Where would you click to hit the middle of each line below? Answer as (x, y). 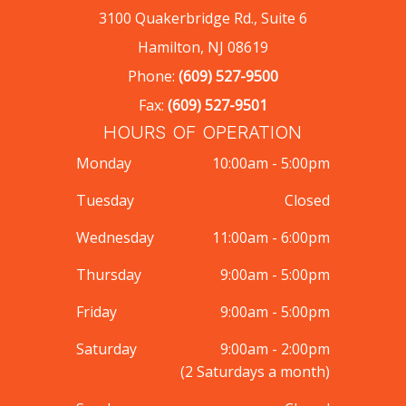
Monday (103, 163)
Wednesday (115, 237)
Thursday (108, 274)
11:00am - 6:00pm (271, 237)
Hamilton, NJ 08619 (203, 47)
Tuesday (105, 200)
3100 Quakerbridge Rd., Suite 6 (203, 18)
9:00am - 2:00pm (275, 348)
